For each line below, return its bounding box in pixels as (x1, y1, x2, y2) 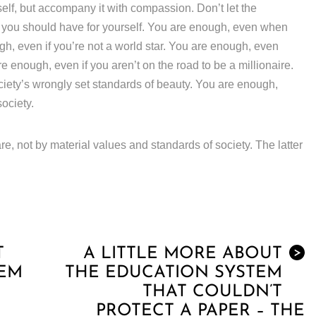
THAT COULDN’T (142, 284, 282, 301)
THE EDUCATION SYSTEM (65, 265, 282, 282)
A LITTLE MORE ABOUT (83, 245, 282, 263)
